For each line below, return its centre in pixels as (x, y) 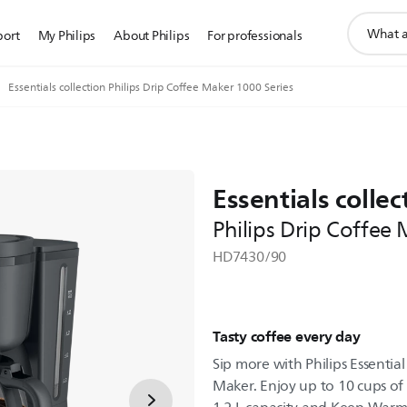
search (367, 40)
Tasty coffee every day (287, 336)
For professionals (255, 36)
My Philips (67, 36)
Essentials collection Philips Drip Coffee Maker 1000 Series (151, 88)
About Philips (152, 36)
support (371, 20)
